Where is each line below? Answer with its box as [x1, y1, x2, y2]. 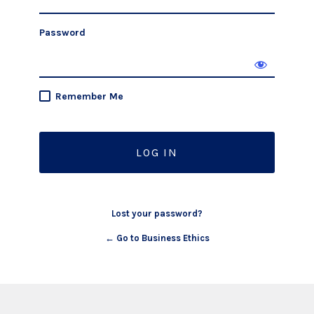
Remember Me [55, 90, 123, 102]
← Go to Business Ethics [104, 233, 210, 243]
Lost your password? [111, 208, 203, 219]
